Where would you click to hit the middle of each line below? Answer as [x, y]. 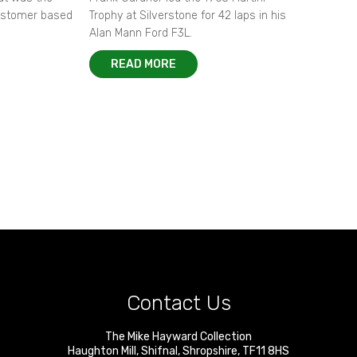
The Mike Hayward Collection [178, 337]
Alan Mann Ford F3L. [141, 33]
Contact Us [178, 303]
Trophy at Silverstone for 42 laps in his [188, 16]
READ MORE [143, 64]
